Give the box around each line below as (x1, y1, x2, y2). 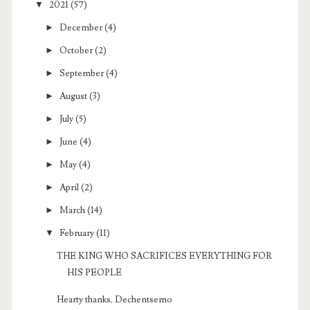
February (60, 227, 95, 239)
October (60, 44, 93, 56)
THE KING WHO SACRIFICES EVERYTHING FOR (57, 250, 273, 262)
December (60, 21, 103, 33)
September (60, 67, 104, 79)
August (60, 90, 88, 102)
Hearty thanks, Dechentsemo (57, 293, 173, 305)
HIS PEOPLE (67, 267, 122, 279)
